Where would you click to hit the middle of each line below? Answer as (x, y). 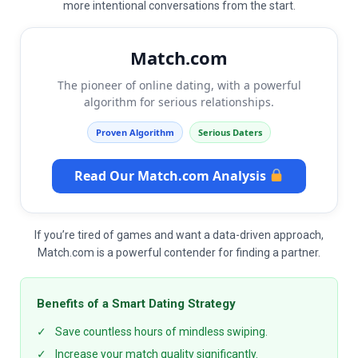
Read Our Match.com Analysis (171, 175)
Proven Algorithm (135, 132)
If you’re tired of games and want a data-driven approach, (179, 235)
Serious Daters (230, 132)
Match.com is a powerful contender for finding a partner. (179, 252)
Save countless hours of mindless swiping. (160, 331)
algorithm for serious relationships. (179, 101)
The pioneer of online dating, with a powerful (179, 85)
